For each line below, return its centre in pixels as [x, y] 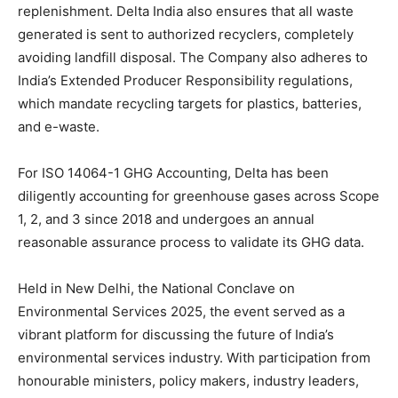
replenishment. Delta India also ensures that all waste [186, 11]
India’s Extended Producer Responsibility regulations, [185, 80]
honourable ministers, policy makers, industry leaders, [188, 380]
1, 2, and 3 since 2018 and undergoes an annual [166, 219]
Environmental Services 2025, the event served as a [181, 311]
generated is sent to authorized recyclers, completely [186, 34]
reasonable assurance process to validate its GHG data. [191, 242]
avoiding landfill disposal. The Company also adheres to [193, 57]
